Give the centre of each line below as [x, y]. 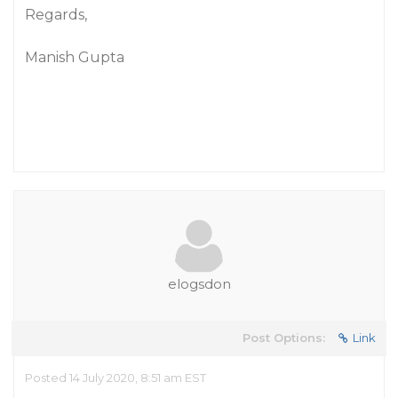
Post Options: [284, 338]
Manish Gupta [75, 57]
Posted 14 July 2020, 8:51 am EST [115, 378]
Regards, [56, 15]
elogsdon [199, 284]
